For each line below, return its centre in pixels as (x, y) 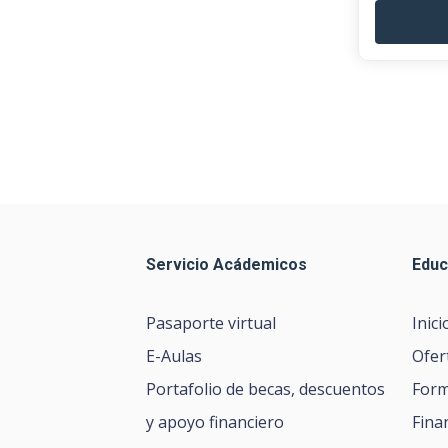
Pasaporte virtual (211, 323)
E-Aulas (174, 356)
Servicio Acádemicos (227, 264)
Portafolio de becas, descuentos (266, 389)
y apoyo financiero (215, 422)
